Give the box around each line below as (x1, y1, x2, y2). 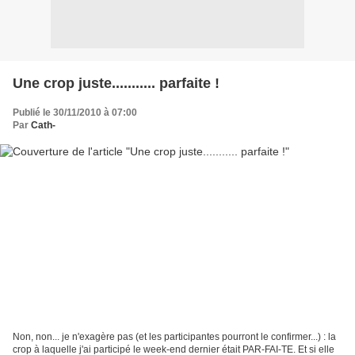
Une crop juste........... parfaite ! (13, 74, 219, 91)
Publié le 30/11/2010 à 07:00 (13, 106, 137, 118)
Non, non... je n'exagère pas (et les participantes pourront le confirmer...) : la (13, 331, 336, 343)
